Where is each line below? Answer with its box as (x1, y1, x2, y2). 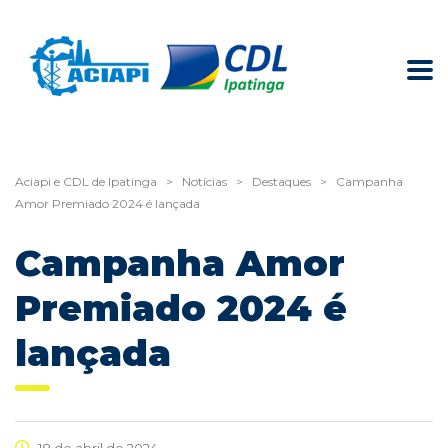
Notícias (182, 174, 227, 190)
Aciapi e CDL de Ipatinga (15, 174, 157, 190)
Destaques (252, 174, 311, 190)
